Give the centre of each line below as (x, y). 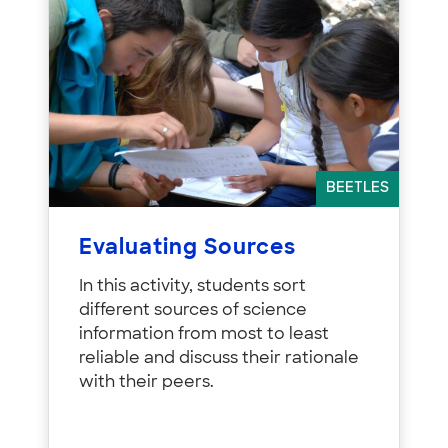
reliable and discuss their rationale (219, 359)
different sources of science (193, 311)
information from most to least (204, 335)
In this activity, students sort (192, 287)
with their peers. (146, 383)
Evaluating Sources (187, 249)
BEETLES (357, 189)
